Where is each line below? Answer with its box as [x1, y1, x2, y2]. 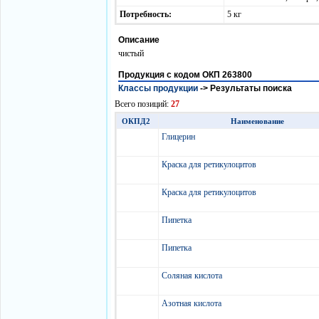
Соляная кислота [162, 271, 224, 281]
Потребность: [120, 9, 174, 19]
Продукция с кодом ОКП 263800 [118, 70, 252, 80]
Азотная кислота [162, 298, 224, 308]
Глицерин [162, 132, 197, 142]
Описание [118, 35, 159, 45]
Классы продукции [118, 83, 198, 93]
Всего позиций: [115, 99, 171, 109]
